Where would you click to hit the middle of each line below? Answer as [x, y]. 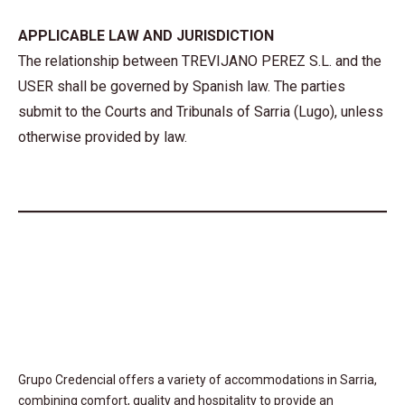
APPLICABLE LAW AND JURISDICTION [146, 36]
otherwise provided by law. [103, 137]
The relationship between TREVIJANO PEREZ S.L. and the [200, 61]
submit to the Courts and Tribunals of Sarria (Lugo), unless [201, 112]
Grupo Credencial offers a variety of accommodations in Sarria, [198, 379]
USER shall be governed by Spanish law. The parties [182, 87]
